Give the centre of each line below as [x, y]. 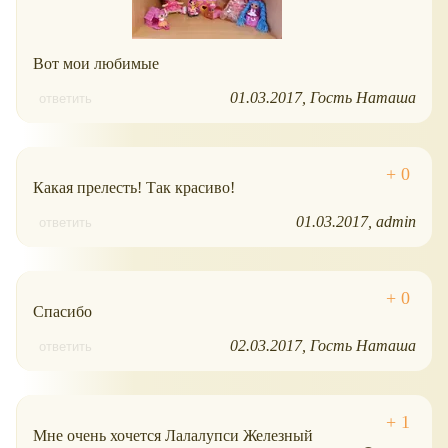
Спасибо [62, 312]
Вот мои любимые [96, 64]
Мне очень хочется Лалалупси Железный [173, 436]
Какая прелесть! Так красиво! [134, 188]
